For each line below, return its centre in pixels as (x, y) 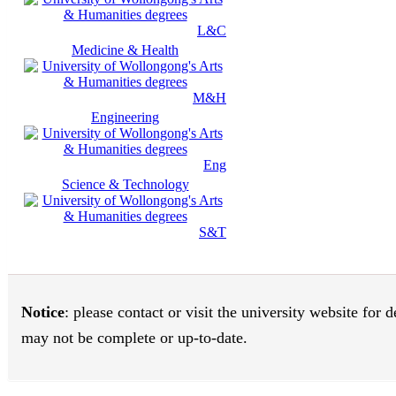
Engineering (125, 118)
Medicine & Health (125, 50)
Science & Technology (125, 185)
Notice (43, 312)
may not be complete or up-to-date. (134, 338)
